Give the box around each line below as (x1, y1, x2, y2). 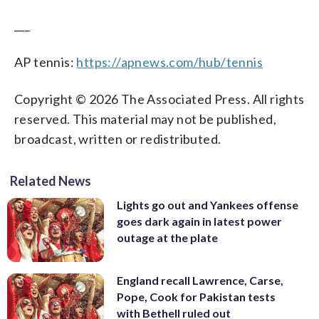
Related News (10, 172, 91, 189)
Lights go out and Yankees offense (117, 197, 298, 211)
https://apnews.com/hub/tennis (76, 53, 263, 70)
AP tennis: (14, 53, 77, 70)
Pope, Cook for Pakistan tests (117, 290, 276, 304)
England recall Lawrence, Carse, (117, 273, 283, 288)
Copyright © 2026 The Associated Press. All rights (14, 90, 305, 107)
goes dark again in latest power (117, 214, 282, 228)
